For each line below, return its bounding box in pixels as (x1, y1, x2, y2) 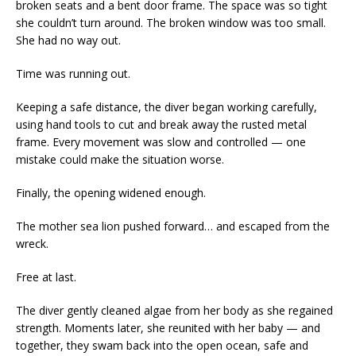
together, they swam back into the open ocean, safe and (16, 337, 308, 353)
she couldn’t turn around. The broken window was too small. (16, 14, 326, 30)
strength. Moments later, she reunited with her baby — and (16, 319, 320, 335)
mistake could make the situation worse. (16, 151, 224, 167)
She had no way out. (16, 32, 121, 48)
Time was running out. (16, 65, 130, 81)
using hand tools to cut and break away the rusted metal (16, 116, 307, 132)
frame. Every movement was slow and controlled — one (16, 133, 306, 149)
